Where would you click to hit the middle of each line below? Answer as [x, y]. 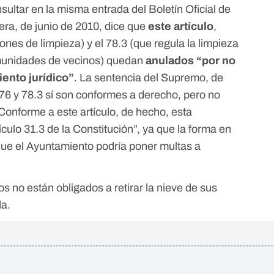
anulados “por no [191, 61]
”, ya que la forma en [183, 129]
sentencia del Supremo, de [159, 78]
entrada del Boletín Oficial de [161, 9]
